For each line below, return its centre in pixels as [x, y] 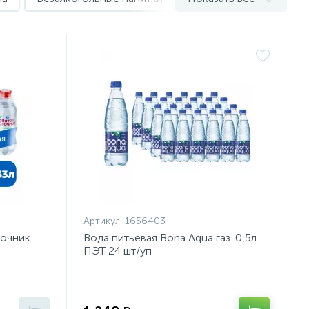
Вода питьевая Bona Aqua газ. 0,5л [170, 238]
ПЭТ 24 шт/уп [118, 251]
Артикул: [104, 221]
